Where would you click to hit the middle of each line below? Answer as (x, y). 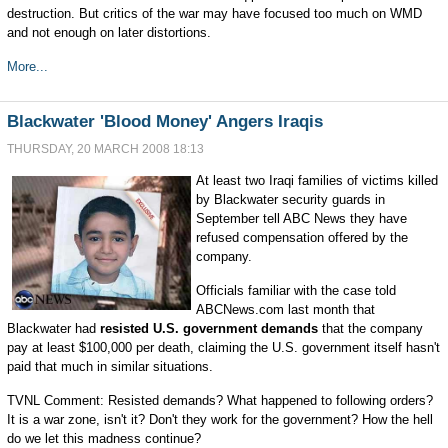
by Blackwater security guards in (290, 199)
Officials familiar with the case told (295, 290)
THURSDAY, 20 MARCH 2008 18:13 (105, 149)
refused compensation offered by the (301, 237)
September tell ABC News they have (301, 218)
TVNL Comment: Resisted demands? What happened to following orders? (219, 400)
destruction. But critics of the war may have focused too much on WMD (214, 13)
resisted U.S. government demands (210, 328)
